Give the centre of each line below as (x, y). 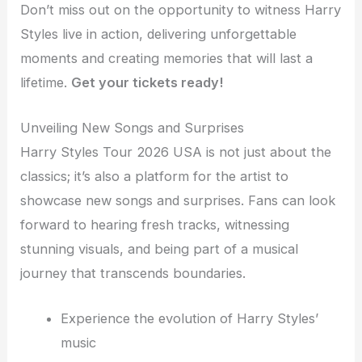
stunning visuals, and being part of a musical (160, 248)
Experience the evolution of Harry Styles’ (189, 319)
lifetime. (46, 82)
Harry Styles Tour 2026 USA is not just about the (176, 152)
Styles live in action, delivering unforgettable (159, 34)
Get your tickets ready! (147, 82)
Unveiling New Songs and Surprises (133, 127)
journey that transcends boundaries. (133, 273)
